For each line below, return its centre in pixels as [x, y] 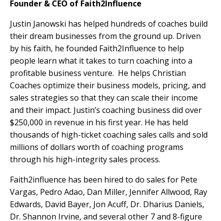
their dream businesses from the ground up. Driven [105, 36]
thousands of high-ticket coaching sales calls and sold [109, 135]
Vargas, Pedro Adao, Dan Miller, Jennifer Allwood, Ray [109, 192]
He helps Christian [152, 73]
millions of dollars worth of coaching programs [97, 147]
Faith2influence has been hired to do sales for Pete [104, 180]
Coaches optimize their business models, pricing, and [108, 86]
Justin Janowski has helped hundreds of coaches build [109, 24]
